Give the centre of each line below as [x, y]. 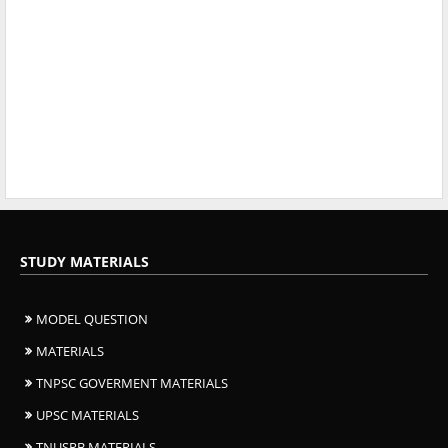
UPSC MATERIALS [87, 414]
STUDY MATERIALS [84, 261]
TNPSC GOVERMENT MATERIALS [132, 382]
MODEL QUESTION [92, 318]
